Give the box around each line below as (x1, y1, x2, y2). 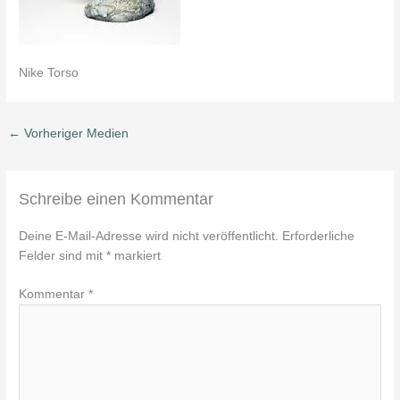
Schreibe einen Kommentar (19, 189, 214, 209)
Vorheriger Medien (21, 127, 129, 141)
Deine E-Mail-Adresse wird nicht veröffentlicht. (19, 229, 279, 244)
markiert (111, 249, 162, 263)
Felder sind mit (19, 249, 107, 263)
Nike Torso (19, 66, 79, 80)
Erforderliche (282, 229, 355, 244)
